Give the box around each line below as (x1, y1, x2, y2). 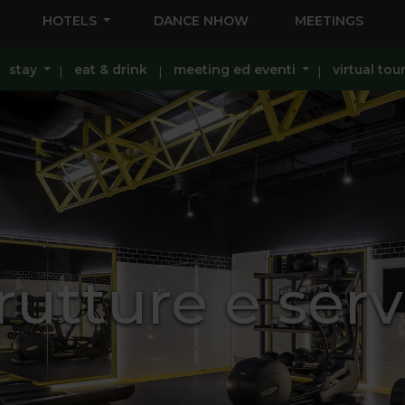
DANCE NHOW (153, 12, 249, 29)
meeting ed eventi (173, 61, 296, 78)
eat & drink (73, 61, 147, 78)
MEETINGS (294, 12, 363, 29)
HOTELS (42, 12, 97, 29)
